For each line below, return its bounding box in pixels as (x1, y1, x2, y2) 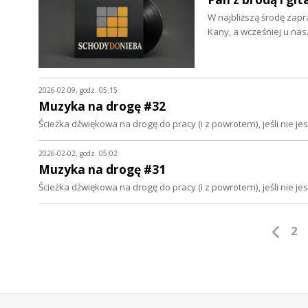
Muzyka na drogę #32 (38, 98, 166, 114)
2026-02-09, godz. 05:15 (38, 85, 118, 95)
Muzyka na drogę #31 (38, 161, 166, 177)
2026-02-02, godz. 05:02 (38, 148, 118, 158)
